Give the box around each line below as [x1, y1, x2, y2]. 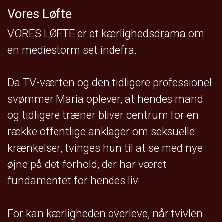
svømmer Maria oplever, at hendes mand [7, 92, 203, 106]
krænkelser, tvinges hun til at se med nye [7, 141, 203, 155]
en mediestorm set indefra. [7, 43, 137, 56]
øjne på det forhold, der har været [7, 158, 166, 171]
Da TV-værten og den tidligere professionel [7, 76, 212, 89]
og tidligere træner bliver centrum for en [7, 109, 199, 122]
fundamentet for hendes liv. [7, 174, 140, 187]
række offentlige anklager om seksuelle [7, 125, 195, 138]
